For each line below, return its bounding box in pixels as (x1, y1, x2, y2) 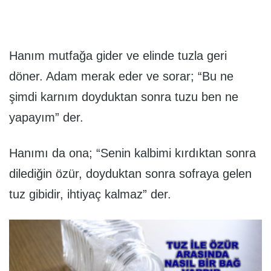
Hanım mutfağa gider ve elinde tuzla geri (9, 48, 227, 62)
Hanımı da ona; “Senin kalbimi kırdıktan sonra (9, 146, 256, 160)
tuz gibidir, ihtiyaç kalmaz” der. (9, 187, 171, 201)
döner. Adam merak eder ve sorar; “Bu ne (9, 69, 233, 83)
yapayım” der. (9, 110, 83, 124)
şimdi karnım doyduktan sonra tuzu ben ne (9, 90, 238, 103)
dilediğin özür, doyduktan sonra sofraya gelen (9, 166, 252, 180)
